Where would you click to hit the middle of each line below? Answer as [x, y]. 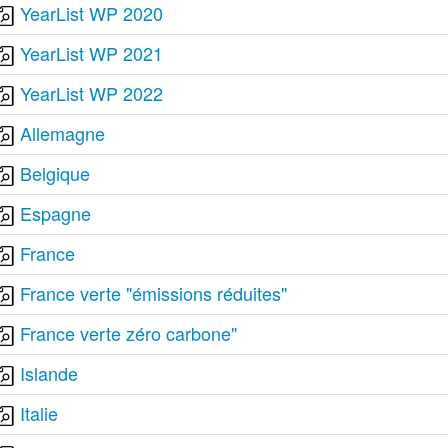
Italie [39, 413]
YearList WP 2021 [92, 53]
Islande [49, 373]
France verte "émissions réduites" [154, 293]
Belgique [55, 173]
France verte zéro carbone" [129, 333]
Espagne [56, 213]
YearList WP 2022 [92, 93]
